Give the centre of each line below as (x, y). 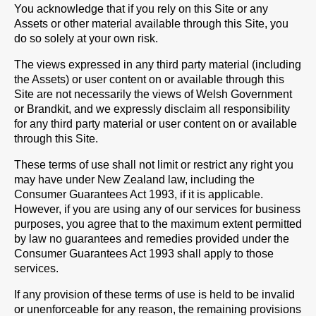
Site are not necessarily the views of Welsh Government (153, 94)
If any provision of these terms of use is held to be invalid (154, 294)
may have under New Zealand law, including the (134, 180)
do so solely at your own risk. (86, 38)
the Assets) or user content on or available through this (149, 79)
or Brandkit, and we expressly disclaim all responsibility (152, 109)
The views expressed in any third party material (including (158, 65)
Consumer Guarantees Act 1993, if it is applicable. (139, 194)
